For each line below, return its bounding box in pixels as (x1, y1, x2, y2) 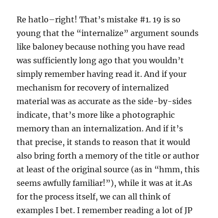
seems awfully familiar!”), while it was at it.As (17, 178, 193, 188)
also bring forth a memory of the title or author (17, 151, 200, 161)
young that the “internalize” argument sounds (17, 28, 199, 38)
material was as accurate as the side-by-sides (17, 96, 192, 107)
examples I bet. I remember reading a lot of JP (17, 205, 193, 216)
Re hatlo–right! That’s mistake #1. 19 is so (17, 15, 181, 25)
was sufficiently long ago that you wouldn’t (17, 55, 184, 66)
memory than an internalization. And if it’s (17, 124, 183, 134)
